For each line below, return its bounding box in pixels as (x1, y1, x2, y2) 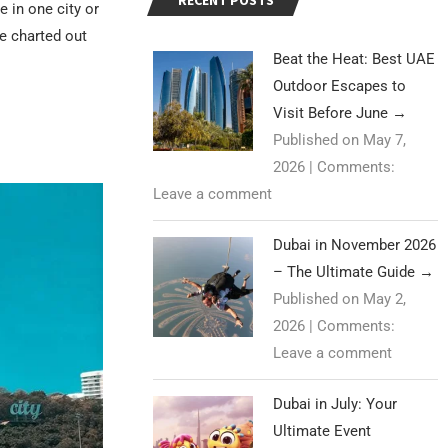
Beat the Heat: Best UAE (273, 50, 436, 69)
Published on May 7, (273, 131, 407, 150)
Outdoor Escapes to (273, 77, 407, 96)
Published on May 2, (273, 290, 407, 309)
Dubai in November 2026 (273, 236, 437, 255)
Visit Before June (273, 104, 393, 123)
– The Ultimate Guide (273, 263, 420, 282)
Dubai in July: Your (273, 395, 398, 414)
